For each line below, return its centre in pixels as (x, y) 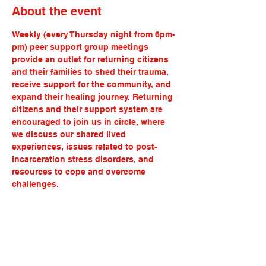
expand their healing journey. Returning (94, 97)
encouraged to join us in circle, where (90, 122)
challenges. (35, 184)
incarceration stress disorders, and (84, 159)
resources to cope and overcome (80, 172)
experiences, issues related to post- (85, 147)
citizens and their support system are (88, 109)
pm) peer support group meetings (81, 47)
